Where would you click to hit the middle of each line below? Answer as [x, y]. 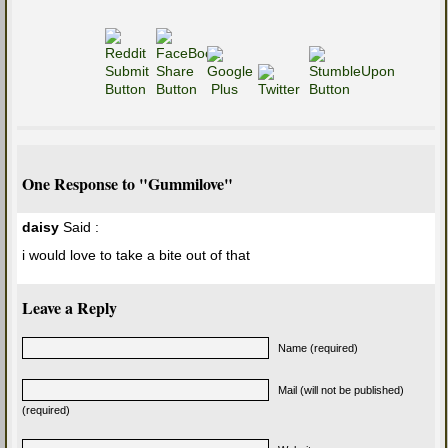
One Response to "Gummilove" [127, 184]
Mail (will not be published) [341, 390]
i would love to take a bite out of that [136, 255]
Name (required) [318, 348]
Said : [79, 227]
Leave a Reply [69, 308]
